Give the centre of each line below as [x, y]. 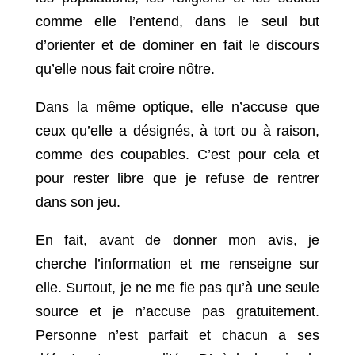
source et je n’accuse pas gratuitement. [177, 312]
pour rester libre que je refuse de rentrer [177, 179]
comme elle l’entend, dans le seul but [177, 22]
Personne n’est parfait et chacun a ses [177, 336]
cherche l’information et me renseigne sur [177, 264]
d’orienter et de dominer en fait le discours [177, 46]
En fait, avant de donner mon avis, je [177, 240]
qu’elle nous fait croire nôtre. [125, 69]
